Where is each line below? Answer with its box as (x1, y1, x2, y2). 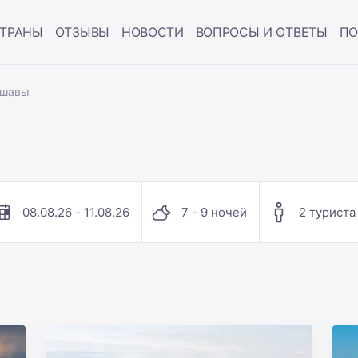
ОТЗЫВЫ (54, 24, 109, 40)
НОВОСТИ (121, 24, 184, 40)
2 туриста (298, 204, 356, 220)
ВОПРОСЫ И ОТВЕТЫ (195, 24, 328, 40)
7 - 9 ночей (181, 204, 247, 220)
